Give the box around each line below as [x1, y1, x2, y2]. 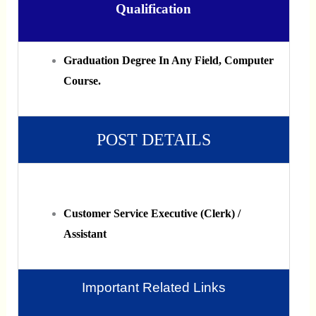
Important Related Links [81, 279, 226, 295]
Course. [63, 74, 101, 87]
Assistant [63, 227, 107, 240]
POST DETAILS [96, 130, 211, 149]
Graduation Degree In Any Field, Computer [63, 54, 274, 66]
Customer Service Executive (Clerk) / [63, 207, 241, 219]
